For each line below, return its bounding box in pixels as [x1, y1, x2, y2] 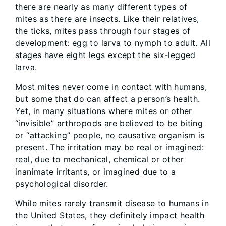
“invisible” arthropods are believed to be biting [15, 118, 203, 128]
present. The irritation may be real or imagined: [15, 142, 204, 152]
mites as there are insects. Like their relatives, [15, 14, 199, 24]
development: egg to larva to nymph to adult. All [15, 38, 211, 48]
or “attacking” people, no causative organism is [15, 130, 205, 140]
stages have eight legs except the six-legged [15, 50, 196, 60]
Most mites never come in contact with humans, [15, 82, 207, 92]
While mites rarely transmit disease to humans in [15, 198, 209, 208]
